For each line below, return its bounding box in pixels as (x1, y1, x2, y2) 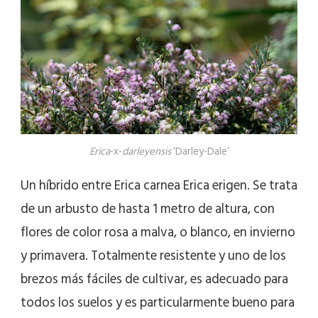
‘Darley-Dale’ (172, 143, 229, 160)
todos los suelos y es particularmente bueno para (21, 292, 295, 314)
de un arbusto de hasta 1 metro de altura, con (21, 198, 275, 221)
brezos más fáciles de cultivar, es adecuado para (21, 268, 288, 291)
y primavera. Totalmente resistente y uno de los (21, 245, 286, 268)
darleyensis (121, 143, 173, 160)
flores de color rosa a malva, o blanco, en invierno (21, 221, 295, 244)
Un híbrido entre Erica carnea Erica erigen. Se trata (21, 175, 297, 197)
